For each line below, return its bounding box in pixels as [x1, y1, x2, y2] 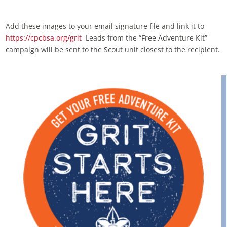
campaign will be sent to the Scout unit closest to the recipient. [6, 45, 220, 55]
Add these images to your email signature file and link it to [6, 21, 205, 31]
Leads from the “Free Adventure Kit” [82, 33, 208, 43]
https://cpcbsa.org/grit [6, 33, 82, 43]
